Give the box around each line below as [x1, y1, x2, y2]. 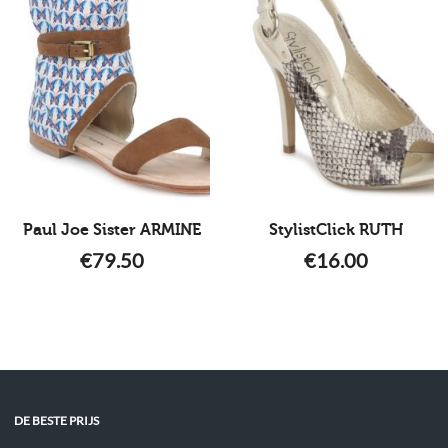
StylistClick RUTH [269, 220, 403, 239]
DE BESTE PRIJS [14, 412, 100, 428]
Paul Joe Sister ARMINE [23, 220, 201, 239]
